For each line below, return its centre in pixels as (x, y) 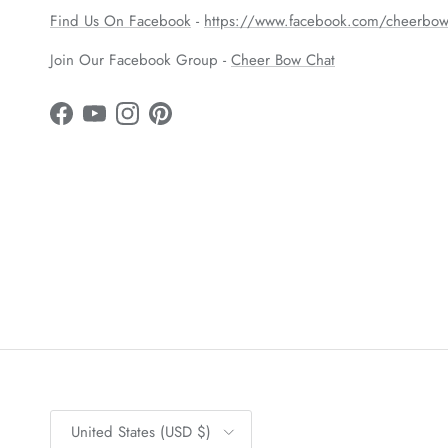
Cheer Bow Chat (283, 60)
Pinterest (186, 123)
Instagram (157, 123)
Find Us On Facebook (120, 21)
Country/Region (89, 416)
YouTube (119, 123)
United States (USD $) (141, 432)
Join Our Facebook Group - (140, 60)
